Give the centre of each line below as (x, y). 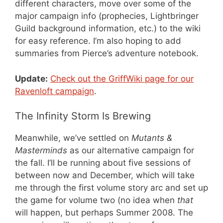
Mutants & (152, 138)
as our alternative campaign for (132, 150)
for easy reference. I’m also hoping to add (98, 41)
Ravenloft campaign (55, 91)
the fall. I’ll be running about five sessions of (103, 163)
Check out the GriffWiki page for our (122, 78)
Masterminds (42, 150)
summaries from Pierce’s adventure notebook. (107, 53)
